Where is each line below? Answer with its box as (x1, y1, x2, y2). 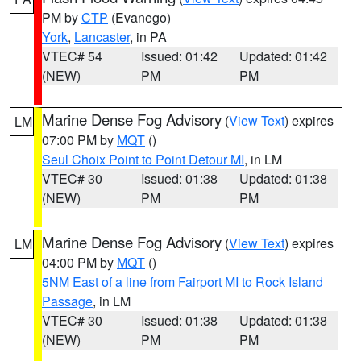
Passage (42, 292, 93, 310)
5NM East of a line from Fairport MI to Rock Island (42, 272, 323, 291)
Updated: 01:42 (239, 47, 328, 65)
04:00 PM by (42, 253, 117, 272)
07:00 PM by (42, 131, 117, 149)
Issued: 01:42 (140, 47, 218, 65)
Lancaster (74, 27, 130, 46)
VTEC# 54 (42, 47, 102, 65)
